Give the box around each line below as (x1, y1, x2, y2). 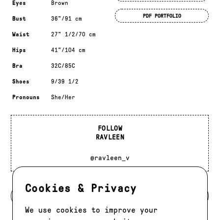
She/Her (51, 94, 76, 101)
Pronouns (12, 94, 40, 101)
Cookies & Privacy (25, 183, 137, 195)
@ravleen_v (90, 154, 130, 162)
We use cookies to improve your (25, 206, 158, 214)
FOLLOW (98, 125, 122, 133)
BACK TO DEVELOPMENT (72, 192, 147, 200)
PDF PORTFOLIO (142, 12, 181, 19)
